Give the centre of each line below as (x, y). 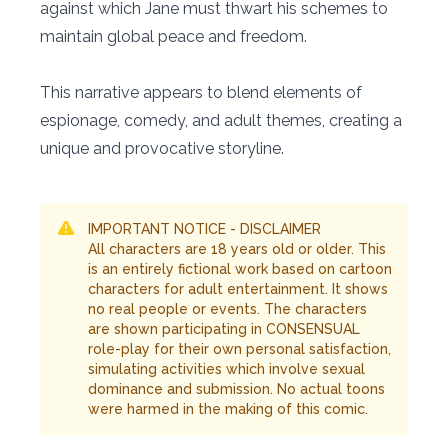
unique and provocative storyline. (162, 148)
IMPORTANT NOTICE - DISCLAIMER (204, 228)
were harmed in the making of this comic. (228, 408)
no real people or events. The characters (227, 308)
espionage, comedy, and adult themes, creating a (221, 120)
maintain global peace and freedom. (175, 36)
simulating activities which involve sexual (226, 368)
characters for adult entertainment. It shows (238, 288)
